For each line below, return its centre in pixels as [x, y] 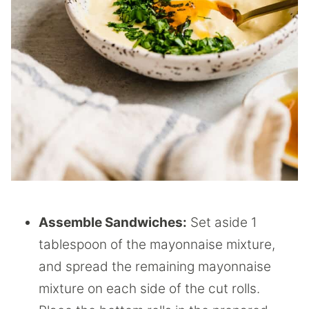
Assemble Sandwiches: [113, 223]
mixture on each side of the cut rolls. [149, 289]
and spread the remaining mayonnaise [155, 267]
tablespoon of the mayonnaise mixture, [157, 245]
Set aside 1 [222, 223]
